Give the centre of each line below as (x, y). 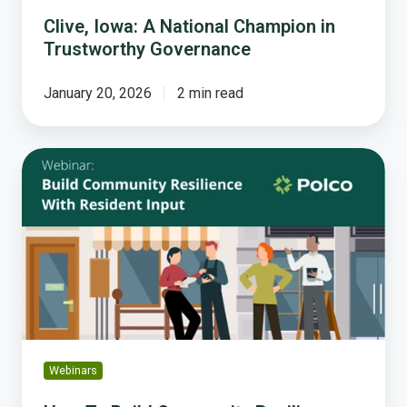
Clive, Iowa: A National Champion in (189, 26)
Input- (40, 289)
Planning (49, 333)
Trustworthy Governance (147, 49)
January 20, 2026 (98, 93)
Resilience (55, 245)
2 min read (210, 93)
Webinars (73, 371)
